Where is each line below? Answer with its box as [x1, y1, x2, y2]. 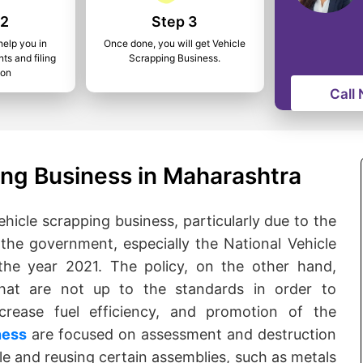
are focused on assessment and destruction [26, 326, 336, 343]
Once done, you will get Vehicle [104, 37, 246, 49]
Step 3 [152, 13, 199, 30]
